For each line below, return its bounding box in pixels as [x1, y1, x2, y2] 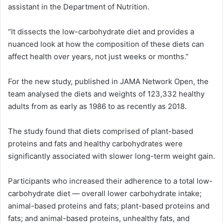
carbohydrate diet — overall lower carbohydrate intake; [8, 188, 202, 198]
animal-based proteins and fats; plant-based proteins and [8, 201, 210, 211]
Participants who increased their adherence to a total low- [8, 176, 213, 186]
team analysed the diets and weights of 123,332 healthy [8, 89, 205, 99]
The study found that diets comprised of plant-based [8, 126, 193, 136]
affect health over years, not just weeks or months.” [8, 51, 189, 61]
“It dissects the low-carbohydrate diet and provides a [8, 26, 194, 36]
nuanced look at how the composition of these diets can [8, 39, 204, 49]
